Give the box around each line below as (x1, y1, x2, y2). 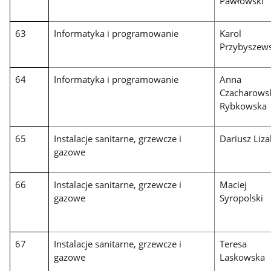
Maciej (220, 178, 247, 191)
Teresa (220, 238, 247, 250)
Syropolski (220, 192, 264, 204)
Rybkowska (220, 100, 267, 113)
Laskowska (220, 251, 266, 264)
